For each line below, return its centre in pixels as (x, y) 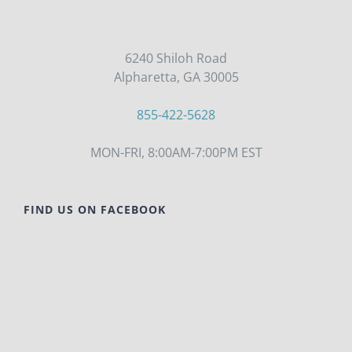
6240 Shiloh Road (176, 58)
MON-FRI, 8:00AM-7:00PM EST (176, 152)
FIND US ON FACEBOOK (95, 209)
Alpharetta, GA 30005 (176, 77)
